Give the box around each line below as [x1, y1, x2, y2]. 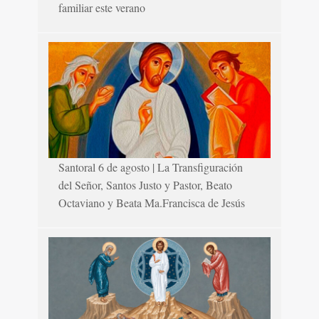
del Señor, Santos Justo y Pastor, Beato [58, 177, 233, 193]
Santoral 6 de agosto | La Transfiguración [58, 159, 244, 175]
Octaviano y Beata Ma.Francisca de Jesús [58, 195, 246, 211]
